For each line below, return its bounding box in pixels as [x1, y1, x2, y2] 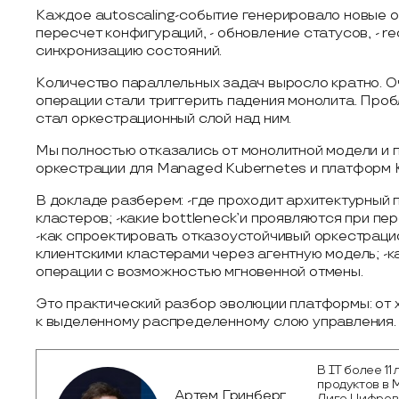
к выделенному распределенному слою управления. [36, 313, 396, 330]
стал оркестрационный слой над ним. [36, 110, 292, 127]
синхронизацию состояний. [36, 43, 223, 60]
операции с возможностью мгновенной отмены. [36, 264, 363, 281]
